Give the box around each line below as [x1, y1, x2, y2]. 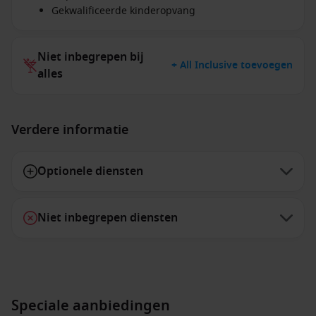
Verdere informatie [11, 121, 128, 139]
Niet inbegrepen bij [37, 49, 144, 66]
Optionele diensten [37, 163, 143, 180]
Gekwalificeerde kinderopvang [51, 4, 195, 18]
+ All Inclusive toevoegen [171, 58, 293, 73]
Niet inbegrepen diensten [37, 209, 178, 226]
